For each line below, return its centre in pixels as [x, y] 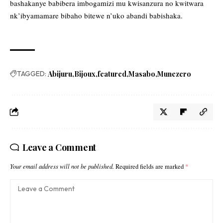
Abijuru [60, 74]
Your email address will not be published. [62, 167]
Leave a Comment [59, 148]
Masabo [142, 74]
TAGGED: [32, 74]
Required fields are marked [150, 167]
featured [112, 74]
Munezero [174, 74]
